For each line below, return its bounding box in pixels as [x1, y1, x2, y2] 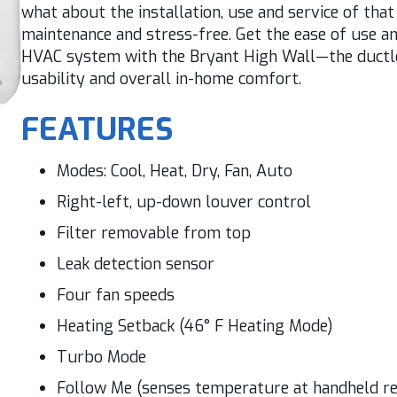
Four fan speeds [56, 284, 175, 306]
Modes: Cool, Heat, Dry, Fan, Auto [56, 160, 292, 182]
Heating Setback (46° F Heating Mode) [56, 315, 333, 337]
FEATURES [20, 109, 174, 150]
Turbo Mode [56, 346, 146, 368]
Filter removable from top [56, 222, 251, 244]
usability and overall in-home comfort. [20, 68, 301, 90]
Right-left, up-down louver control [56, 191, 311, 213]
